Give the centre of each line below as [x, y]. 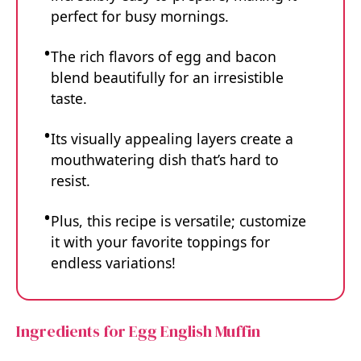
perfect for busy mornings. [140, 16]
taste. [69, 98]
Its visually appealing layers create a [172, 139]
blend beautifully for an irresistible [167, 77]
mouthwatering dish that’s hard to [165, 160]
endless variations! [113, 263]
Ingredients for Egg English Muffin [138, 331]
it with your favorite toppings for [160, 242]
